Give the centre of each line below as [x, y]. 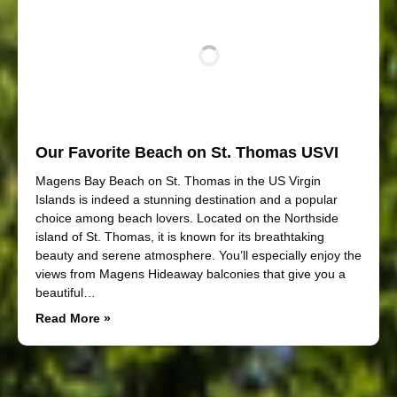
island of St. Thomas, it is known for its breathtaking [180, 236]
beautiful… [66, 292]
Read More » [73, 318]
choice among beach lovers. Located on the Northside [187, 218]
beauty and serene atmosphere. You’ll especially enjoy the [198, 255]
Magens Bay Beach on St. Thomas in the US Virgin [178, 180]
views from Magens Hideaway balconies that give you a [191, 273]
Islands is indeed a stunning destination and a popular [187, 199]
